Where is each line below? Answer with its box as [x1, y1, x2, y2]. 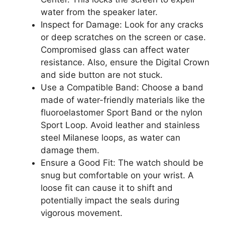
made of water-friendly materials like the [41, 94, 205, 105]
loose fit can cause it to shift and [41, 182, 173, 193]
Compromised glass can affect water [41, 44, 189, 55]
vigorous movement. [41, 207, 123, 218]
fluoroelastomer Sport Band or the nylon [41, 107, 202, 118]
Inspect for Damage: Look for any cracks [41, 19, 203, 30]
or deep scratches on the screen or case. [41, 32, 206, 42]
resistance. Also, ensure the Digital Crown [41, 57, 209, 67]
